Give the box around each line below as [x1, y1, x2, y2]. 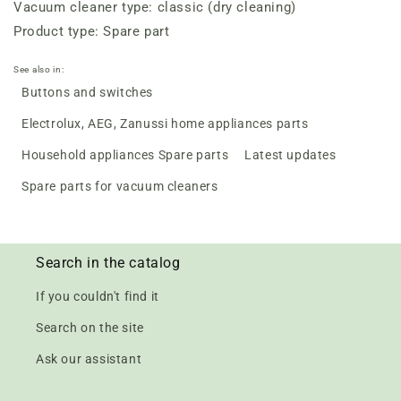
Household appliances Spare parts [21, 148, 229, 162]
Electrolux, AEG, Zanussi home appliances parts [21, 116, 309, 131]
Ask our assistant [36, 352, 142, 366]
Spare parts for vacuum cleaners [21, 179, 218, 193]
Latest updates [244, 148, 337, 162]
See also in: [13, 64, 64, 74]
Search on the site [36, 320, 144, 335]
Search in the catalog [36, 254, 181, 271]
